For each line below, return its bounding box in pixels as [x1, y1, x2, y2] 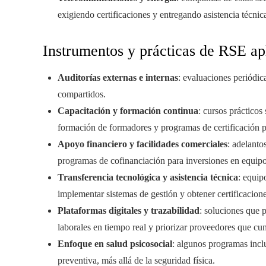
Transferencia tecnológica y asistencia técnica [58, 172, 238, 183]
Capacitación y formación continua [58, 106, 198, 116]
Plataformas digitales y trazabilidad [58, 205, 199, 216]
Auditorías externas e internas [58, 72, 178, 83]
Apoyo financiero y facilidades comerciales [58, 139, 227, 150]
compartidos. [58, 89, 106, 100]
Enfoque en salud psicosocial [58, 239, 172, 249]
